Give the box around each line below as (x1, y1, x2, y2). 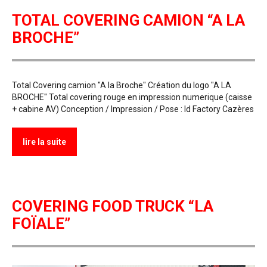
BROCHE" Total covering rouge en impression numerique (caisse (12, 92, 252, 103)
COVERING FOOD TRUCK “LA (12, 197, 213, 216)
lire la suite (23, 137, 66, 147)
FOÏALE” (12, 215, 70, 233)
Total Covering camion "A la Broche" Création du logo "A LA (12, 80, 231, 91)
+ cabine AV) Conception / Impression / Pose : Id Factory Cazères (12, 104, 254, 114)
